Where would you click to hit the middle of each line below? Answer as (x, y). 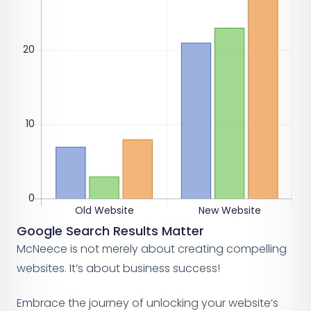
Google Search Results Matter (110, 230)
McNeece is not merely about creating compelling (152, 249)
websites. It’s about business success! (118, 268)
